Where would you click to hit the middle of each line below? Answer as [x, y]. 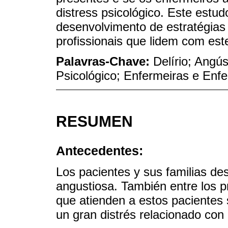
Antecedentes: [99, 151]
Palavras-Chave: [105, 62]
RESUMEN [94, 122]
